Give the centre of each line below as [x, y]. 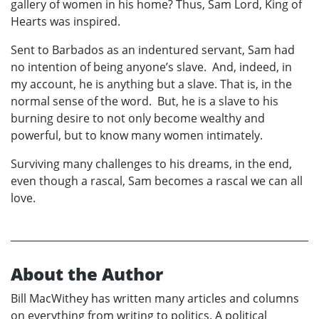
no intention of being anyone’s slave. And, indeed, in [151, 67]
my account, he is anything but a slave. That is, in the [151, 84]
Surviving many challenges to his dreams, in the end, [151, 163]
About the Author [87, 273]
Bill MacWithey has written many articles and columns [155, 298]
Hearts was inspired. [66, 21]
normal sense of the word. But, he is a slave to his [145, 101]
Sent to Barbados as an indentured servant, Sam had [153, 49]
